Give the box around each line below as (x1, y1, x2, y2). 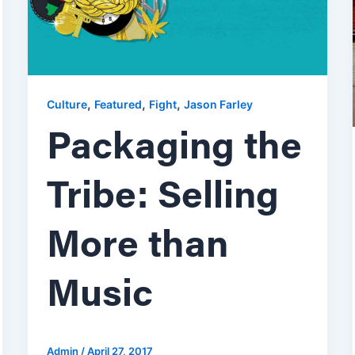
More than (46, 228, 228, 267)
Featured (94, 97, 142, 112)
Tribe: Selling (46, 179, 279, 218)
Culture (46, 97, 87, 112)
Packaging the (46, 130, 302, 169)
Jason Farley (183, 97, 253, 112)
